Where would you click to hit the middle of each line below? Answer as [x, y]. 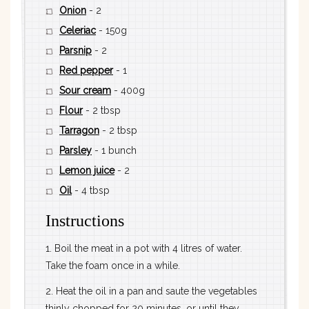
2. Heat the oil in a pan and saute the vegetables [151, 291]
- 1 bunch [114, 151]
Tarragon [79, 131]
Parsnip [76, 51]
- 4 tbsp [91, 191]
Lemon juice [87, 171]
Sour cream [85, 91]
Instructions [85, 221]
